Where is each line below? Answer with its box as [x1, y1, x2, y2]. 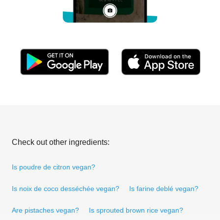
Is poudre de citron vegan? [12, 163, 95, 171]
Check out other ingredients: [12, 137, 110, 146]
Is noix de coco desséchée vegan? [12, 184, 119, 192]
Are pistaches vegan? [12, 206, 79, 214]
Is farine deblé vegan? [129, 184, 198, 192]
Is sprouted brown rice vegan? [89, 206, 183, 214]
